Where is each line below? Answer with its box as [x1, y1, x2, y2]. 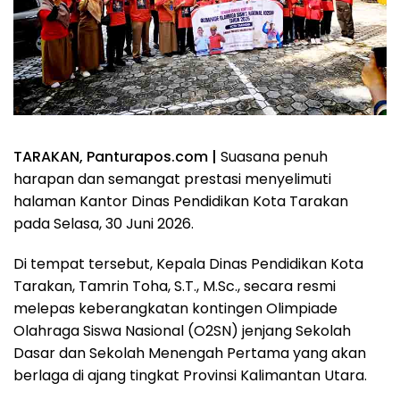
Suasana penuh [221, 146, 328, 167]
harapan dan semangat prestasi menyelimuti [13, 168, 331, 189]
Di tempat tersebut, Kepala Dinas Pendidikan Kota [13, 253, 363, 274]
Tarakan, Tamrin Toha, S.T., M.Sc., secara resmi [13, 275, 336, 296]
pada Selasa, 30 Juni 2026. [13, 212, 194, 234]
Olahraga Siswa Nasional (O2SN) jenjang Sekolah [13, 320, 351, 341]
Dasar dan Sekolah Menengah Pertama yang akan [13, 342, 366, 363]
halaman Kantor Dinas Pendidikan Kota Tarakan [13, 190, 348, 212]
